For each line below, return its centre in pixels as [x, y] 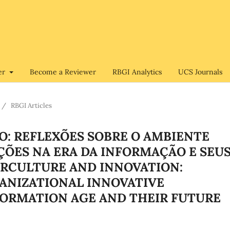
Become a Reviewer [63, 72]
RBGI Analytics [137, 72]
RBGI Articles [31, 105]
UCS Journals [200, 72]
